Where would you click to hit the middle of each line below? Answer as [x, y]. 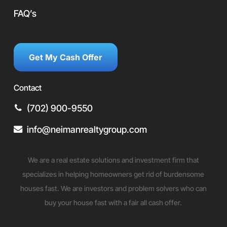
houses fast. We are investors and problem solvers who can [113, 188]
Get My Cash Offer [66, 57]
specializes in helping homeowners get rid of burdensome [113, 174]
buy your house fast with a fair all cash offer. [113, 202]
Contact [28, 88]
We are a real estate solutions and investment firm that [113, 160]
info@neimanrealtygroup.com [87, 129]
